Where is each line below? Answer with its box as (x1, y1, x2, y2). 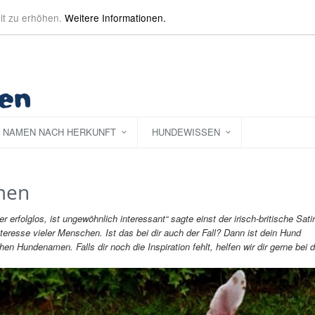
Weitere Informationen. (65, 10, 166, 25)
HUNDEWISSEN (152, 125, 220, 139)
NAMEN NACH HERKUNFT (3, 125, 116, 139)
